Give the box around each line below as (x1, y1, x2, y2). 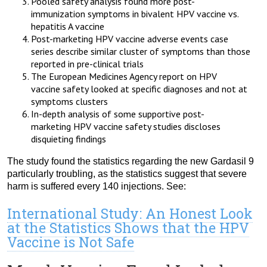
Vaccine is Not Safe (7, 233, 134, 252)
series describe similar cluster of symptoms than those (31, 45, 250, 58)
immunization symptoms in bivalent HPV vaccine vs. (31, 8, 238, 20)
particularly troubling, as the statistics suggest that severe (7, 169, 247, 179)
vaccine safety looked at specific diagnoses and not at (31, 83, 247, 95)
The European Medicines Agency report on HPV (31, 70, 217, 83)
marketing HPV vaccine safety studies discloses (31, 120, 221, 133)
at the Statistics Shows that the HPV (7, 219, 249, 237)
